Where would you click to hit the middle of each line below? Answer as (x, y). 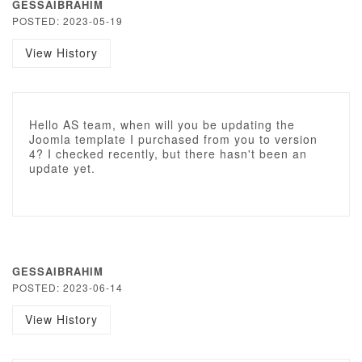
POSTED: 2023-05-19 (67, 21)
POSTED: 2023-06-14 (67, 287)
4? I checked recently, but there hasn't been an (168, 154)
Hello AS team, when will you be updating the (162, 124)
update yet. (62, 168)
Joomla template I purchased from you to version (173, 139)
